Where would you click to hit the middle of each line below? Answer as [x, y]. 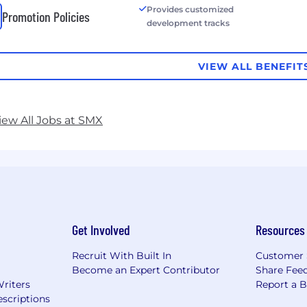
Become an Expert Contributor [146, 270]
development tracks [188, 23]
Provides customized [190, 10]
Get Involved [101, 230]
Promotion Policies [46, 17]
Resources [281, 230]
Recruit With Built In [121, 256]
